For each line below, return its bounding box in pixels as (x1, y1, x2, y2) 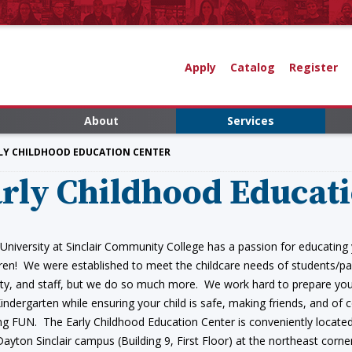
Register (288, 59, 338, 75)
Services (227, 113, 274, 128)
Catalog (229, 59, 275, 75)
